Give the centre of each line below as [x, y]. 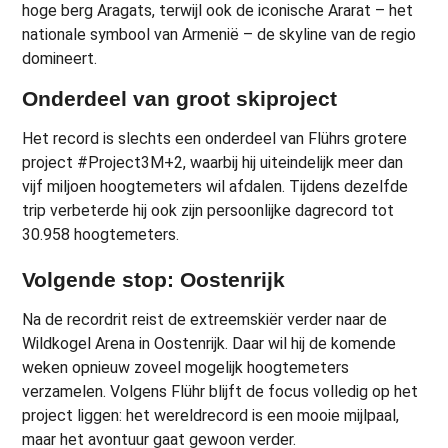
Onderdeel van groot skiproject [180, 98]
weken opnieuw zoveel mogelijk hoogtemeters [186, 367]
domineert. [60, 59]
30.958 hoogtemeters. [101, 234]
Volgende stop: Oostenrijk [154, 279]
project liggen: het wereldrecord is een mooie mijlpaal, [211, 415]
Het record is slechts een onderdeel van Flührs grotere [215, 138]
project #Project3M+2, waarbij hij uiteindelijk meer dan [213, 162]
